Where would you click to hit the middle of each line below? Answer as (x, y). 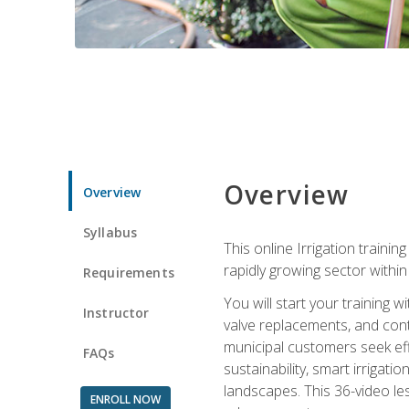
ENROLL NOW (125, 399)
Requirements (129, 272)
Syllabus (110, 232)
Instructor (116, 312)
